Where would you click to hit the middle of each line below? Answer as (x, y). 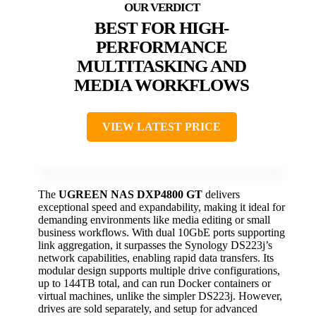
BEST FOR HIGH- (162, 28)
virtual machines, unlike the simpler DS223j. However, (160, 296)
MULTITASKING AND (162, 66)
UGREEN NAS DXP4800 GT (130, 195)
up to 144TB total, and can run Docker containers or (154, 284)
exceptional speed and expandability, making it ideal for (162, 207)
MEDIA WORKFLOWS (162, 85)
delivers (221, 195)
